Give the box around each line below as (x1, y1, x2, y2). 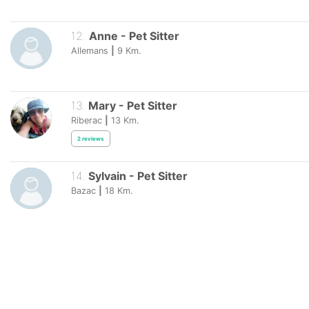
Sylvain (88, 168, 126, 183)
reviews (82, 135, 104, 143)
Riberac (71, 115, 102, 126)
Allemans (71, 46, 108, 57)
